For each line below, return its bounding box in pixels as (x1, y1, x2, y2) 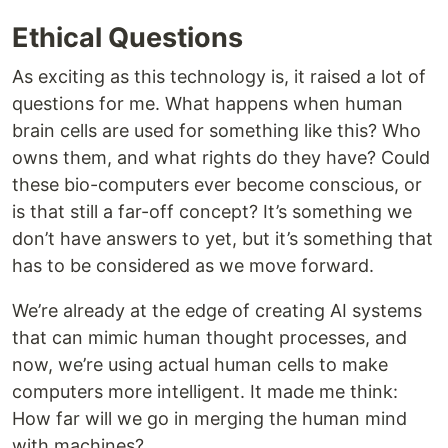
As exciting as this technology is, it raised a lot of (12, 66, 426, 88)
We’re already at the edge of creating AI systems (12, 300, 422, 322)
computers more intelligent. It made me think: (12, 381, 398, 403)
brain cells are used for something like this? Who (12, 120, 421, 142)
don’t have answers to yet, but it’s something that (12, 228, 433, 250)
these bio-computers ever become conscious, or (12, 174, 422, 196)
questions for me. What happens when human (12, 93, 403, 115)
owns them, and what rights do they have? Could (12, 147, 430, 169)
